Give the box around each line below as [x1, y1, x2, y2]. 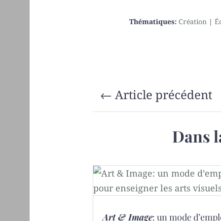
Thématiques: [129, 16, 179, 26]
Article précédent [115, 86, 213, 103]
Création [179, 16, 207, 26]
